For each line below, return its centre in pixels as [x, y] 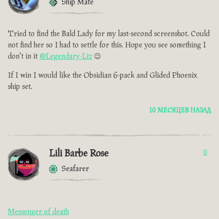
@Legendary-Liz [66, 57]
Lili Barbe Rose [79, 154]
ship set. [20, 87]
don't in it [24, 57]
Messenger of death [38, 212]
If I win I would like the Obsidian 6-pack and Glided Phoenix [103, 76]
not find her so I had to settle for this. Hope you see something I [107, 45]
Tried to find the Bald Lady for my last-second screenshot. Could [109, 34]
